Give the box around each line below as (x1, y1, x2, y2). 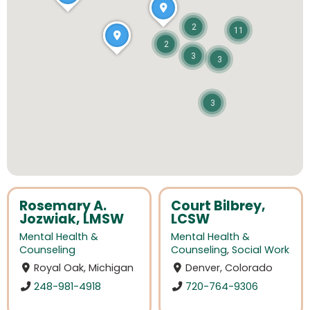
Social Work (232, 243, 289, 257)
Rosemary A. (19, 197, 107, 215)
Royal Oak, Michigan (34, 261, 134, 275)
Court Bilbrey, (171, 197, 266, 215)
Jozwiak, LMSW (19, 210, 124, 228)
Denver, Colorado (185, 261, 273, 275)
